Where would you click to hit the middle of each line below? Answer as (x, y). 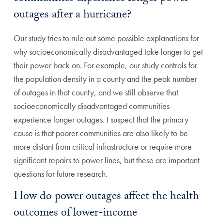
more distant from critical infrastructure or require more (103, 147)
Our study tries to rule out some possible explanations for (106, 38)
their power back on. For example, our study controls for (105, 65)
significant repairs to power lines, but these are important (107, 160)
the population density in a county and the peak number (105, 79)
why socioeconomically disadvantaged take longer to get (108, 52)
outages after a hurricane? (72, 16)
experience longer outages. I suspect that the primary (101, 119)
